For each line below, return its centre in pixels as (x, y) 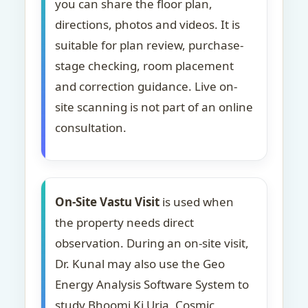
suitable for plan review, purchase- (149, 45)
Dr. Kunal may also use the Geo (140, 264)
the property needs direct (124, 222)
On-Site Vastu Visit (107, 202)
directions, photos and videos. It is (147, 24)
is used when (197, 202)
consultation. (91, 128)
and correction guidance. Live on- (146, 86)
